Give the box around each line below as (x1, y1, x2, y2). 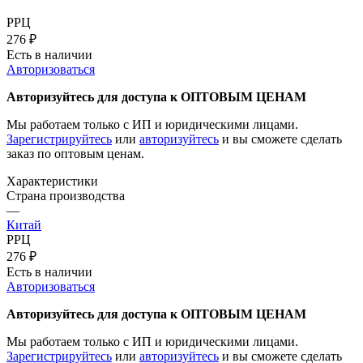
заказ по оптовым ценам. (6, 146, 144, 160)
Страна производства (6, 188, 125, 203)
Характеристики (6, 173, 98, 188)
